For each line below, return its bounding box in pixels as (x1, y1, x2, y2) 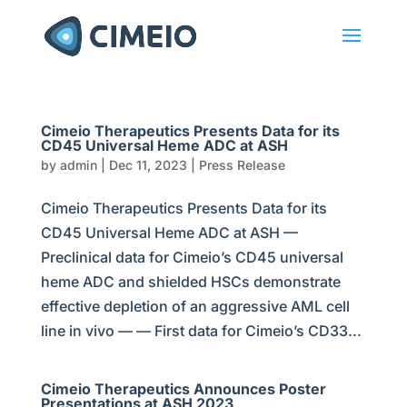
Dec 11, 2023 (108, 157, 187, 173)
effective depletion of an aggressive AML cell (40, 297, 350, 315)
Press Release (198, 157, 285, 173)
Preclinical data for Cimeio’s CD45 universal (40, 248, 343, 266)
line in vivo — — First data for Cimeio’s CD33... (40, 322, 362, 340)
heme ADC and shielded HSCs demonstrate (40, 273, 341, 291)
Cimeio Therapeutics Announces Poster (40, 380, 326, 398)
